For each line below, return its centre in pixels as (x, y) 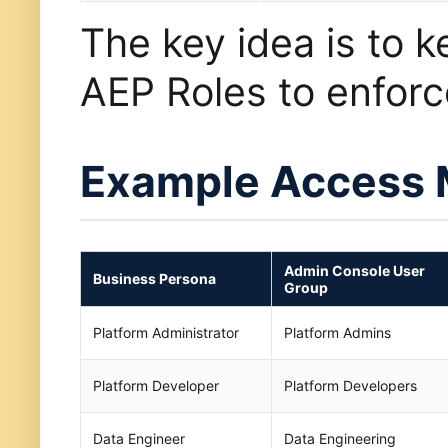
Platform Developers (350, 385)
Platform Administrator (166, 332)
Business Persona (154, 278)
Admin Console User (354, 270)
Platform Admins (337, 332)
